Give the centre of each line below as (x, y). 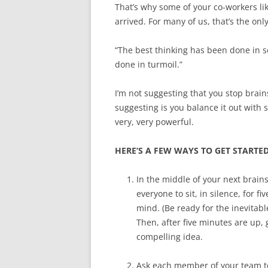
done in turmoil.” (149, 64)
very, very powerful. (154, 122)
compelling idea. (170, 237)
